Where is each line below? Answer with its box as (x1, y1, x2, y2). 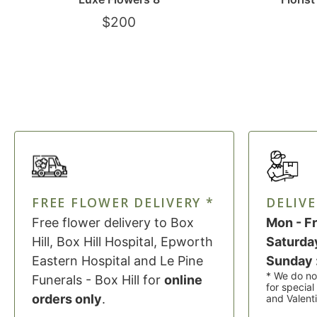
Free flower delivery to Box (32, 214, 194, 230)
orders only (32, 291, 102, 306)
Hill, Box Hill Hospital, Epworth (32, 234, 213, 249)
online (164, 272, 202, 287)
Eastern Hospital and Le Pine (32, 253, 203, 268)
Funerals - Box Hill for (32, 272, 164, 287)
